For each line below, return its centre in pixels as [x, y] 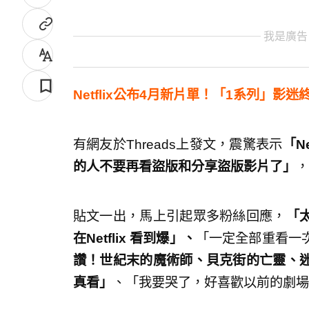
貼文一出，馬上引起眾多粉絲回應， [179, 216]
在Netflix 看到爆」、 [134, 238]
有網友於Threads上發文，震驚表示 [178, 144]
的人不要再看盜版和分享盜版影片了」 [184, 166]
